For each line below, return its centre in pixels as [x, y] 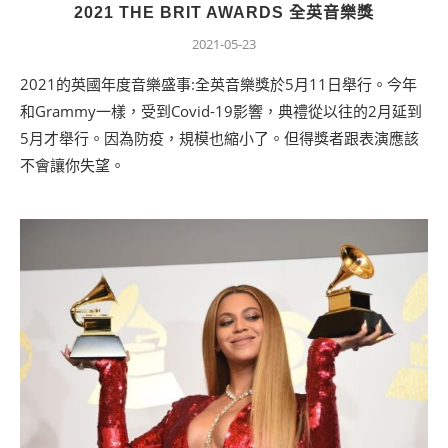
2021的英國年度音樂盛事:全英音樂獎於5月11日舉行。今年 [218, 83]
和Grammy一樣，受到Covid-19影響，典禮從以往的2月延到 [221, 110]
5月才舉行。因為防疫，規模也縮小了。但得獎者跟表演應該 [219, 137]
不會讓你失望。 [72, 164]
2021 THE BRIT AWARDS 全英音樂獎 [224, 12]
